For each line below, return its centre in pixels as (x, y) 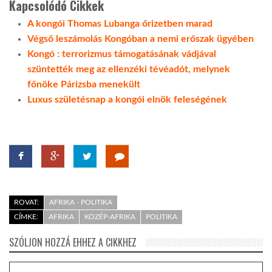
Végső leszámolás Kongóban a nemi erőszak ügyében (141, 39)
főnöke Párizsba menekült (84, 84)
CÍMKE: (26, 216)
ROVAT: (26, 202)
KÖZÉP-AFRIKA (110, 216)
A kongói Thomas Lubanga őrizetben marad (120, 23)
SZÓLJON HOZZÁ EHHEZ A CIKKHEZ (73, 242)
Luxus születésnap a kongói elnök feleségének (127, 99)
